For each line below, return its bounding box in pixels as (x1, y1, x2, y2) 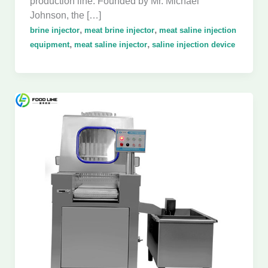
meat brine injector (84, 25, 154, 35)
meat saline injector (74, 39, 147, 49)
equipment (29, 39, 69, 49)
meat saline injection (159, 25, 236, 35)
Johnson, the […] (29, 9, 101, 20)
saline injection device (151, 39, 235, 49)
